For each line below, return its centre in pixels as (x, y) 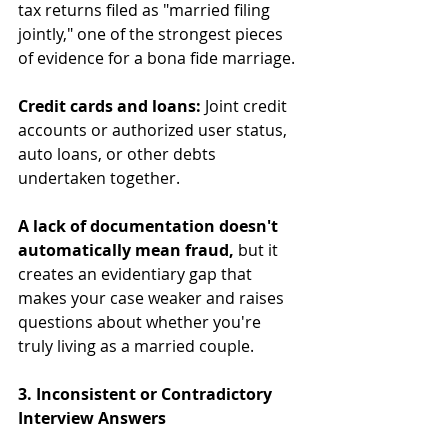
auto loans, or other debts (119, 153)
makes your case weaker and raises (153, 297)
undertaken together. (99, 177)
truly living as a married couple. (136, 345)
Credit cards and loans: (109, 105)
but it (258, 249)
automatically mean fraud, (126, 249)
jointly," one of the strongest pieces (152, 33)
